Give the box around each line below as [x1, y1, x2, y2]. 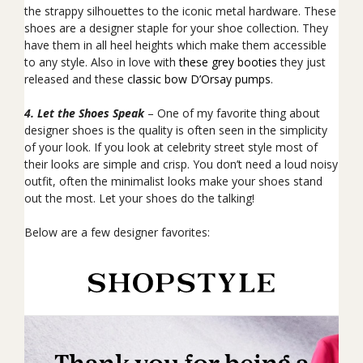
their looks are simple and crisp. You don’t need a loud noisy [24, 156, 338, 172]
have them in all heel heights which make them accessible [24, 37, 327, 53]
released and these [24, 71, 127, 87]
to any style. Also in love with [24, 54, 179, 70]
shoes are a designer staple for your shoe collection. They [24, 20, 328, 36]
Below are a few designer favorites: [24, 224, 210, 240]
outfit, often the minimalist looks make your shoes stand [24, 173, 322, 189]
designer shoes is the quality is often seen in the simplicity [24, 122, 327, 138]
